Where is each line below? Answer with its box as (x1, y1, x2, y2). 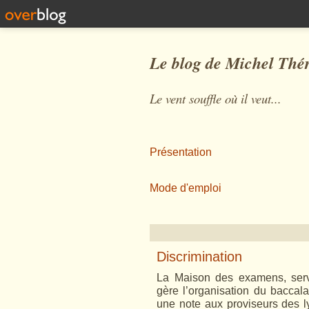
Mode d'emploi (150, 182, 221, 194)
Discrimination (157, 249, 242, 264)
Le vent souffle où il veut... (150, 90, 281, 107)
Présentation (150, 146, 212, 158)
